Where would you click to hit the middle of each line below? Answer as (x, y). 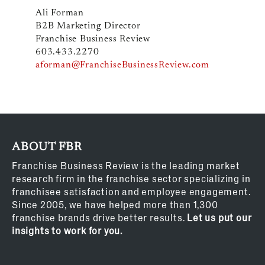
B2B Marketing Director (88, 26)
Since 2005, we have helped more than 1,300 (115, 205)
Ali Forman (59, 13)
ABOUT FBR (47, 148)
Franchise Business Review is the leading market (126, 166)
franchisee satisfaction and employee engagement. (131, 192)
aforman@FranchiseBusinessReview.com (122, 65)
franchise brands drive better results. (99, 218)
